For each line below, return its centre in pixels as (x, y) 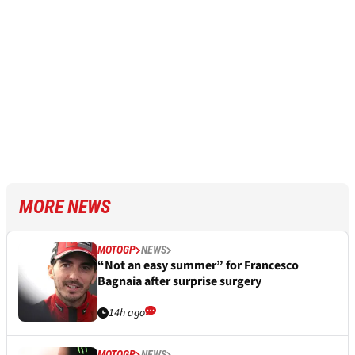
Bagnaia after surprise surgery (179, 282)
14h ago (127, 313)
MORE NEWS (65, 207)
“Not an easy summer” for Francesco (198, 266)
